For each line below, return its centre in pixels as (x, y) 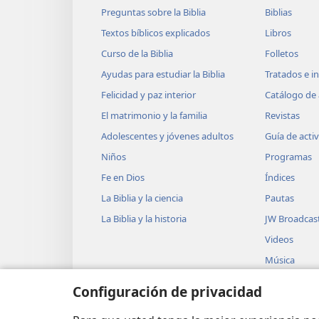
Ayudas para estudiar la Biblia (163, 74)
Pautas (279, 198)
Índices (279, 177)
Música (279, 260)
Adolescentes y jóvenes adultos (167, 136)
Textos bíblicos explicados (156, 32)
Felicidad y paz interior (148, 94)
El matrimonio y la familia (154, 115)
